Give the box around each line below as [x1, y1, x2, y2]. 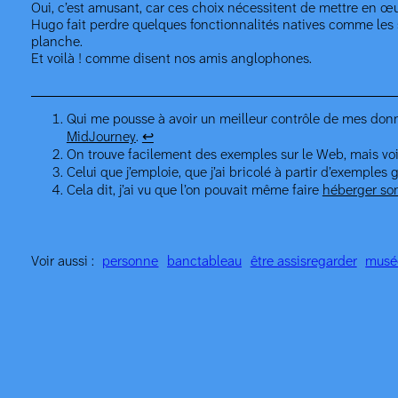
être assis [250, 254, 306, 270]
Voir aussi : [30, 254, 94, 270]
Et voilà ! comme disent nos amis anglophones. [30, 52, 312, 68]
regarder [306, 254, 357, 270]
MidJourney [66, 130, 136, 146]
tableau [197, 254, 243, 270]
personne [102, 254, 159, 270]
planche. [30, 35, 83, 51]
